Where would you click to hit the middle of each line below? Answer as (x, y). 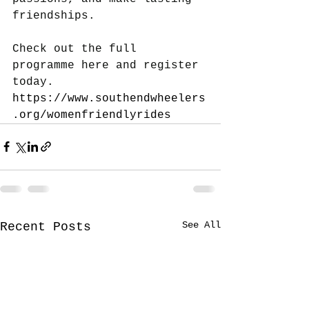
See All (201, 225)
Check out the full (78, 49)
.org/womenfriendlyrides (92, 115)
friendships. (54, 16)
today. (33, 82)
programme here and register (109, 65)
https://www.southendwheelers (109, 98)
